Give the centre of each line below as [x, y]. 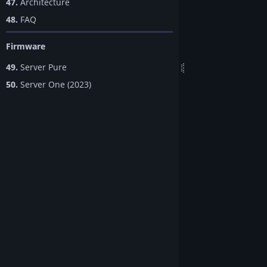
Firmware [26, 46]
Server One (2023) [55, 85]
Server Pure [42, 67]
